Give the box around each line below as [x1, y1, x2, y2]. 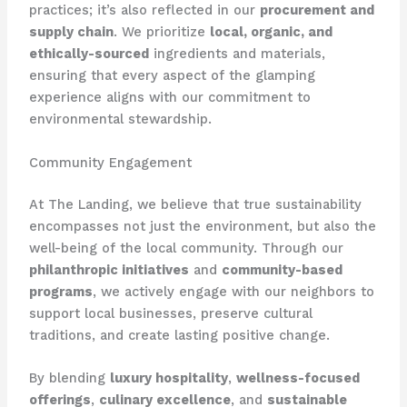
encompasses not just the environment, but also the [28, 217, 376, 234]
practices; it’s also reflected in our [28, 2, 260, 19]
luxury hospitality [109, 369, 228, 386]
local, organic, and [209, 24, 333, 41]
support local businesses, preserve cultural [28, 304, 313, 322]
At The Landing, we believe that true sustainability [28, 195, 362, 213]
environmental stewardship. [28, 111, 212, 128]
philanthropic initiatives [28, 261, 189, 278]
